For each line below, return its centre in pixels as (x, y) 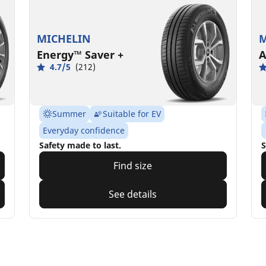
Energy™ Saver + (80, 55)
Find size (133, 166)
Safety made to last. (80, 145)
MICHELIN (64, 39)
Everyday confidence (84, 131)
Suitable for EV (132, 114)
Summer (69, 114)
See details (133, 194)
